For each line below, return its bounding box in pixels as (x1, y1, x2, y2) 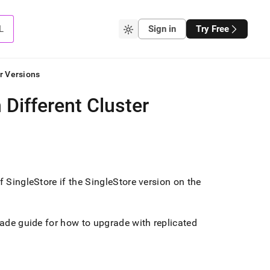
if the (57, 176, 86, 187)
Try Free (195, 24, 229, 34)
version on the (136, 176, 201, 187)
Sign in (148, 24, 176, 34)
